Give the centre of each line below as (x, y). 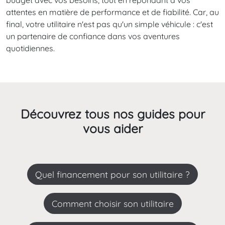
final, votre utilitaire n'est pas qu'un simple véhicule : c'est (109, 24)
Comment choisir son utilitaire (115, 203)
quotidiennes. (30, 48)
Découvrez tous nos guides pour (113, 114)
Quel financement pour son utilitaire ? (116, 174)
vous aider (113, 128)
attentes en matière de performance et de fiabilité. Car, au (113, 12)
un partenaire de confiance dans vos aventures (93, 36)
